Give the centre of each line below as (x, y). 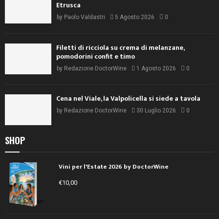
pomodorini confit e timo (96, 56)
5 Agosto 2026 (135, 17)
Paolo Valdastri (85, 17)
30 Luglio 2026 (156, 111)
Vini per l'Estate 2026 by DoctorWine (114, 167)
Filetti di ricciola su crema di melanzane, (120, 47)
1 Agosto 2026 (156, 68)
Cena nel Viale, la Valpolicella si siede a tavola (128, 99)
